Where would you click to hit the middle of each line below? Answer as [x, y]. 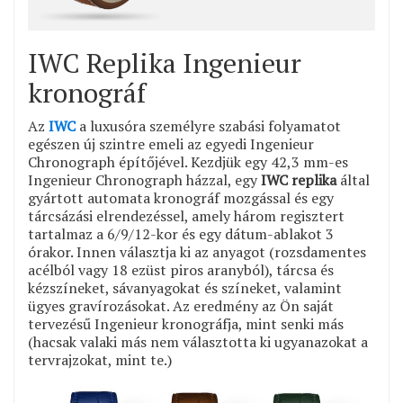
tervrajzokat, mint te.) [100, 360]
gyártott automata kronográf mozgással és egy [181, 198]
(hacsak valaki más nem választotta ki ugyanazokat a [198, 342]
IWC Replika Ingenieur [165, 63]
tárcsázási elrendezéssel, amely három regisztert [186, 216]
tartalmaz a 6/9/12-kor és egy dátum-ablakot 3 [181, 234]
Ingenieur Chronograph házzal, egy [144, 180]
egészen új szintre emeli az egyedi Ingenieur [171, 144]
